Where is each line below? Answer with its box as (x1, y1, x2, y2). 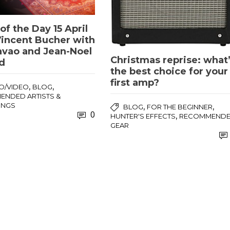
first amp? (110, 77, 160, 89)
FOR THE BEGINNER (147, 103, 213, 111)
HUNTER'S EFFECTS (110, 112, 176, 121)
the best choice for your (110, 66, 228, 78)
